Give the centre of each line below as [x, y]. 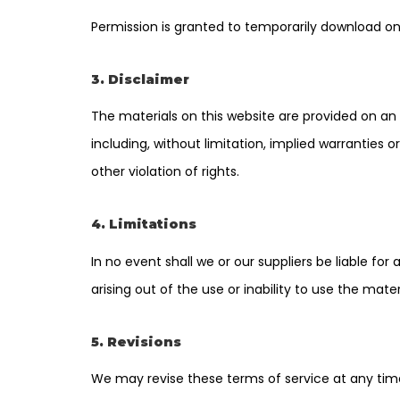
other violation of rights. [165, 172]
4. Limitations [144, 225]
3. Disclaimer [140, 79]
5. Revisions [136, 342]
